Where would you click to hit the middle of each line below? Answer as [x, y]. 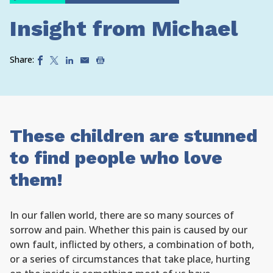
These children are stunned [134, 136]
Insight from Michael [124, 29]
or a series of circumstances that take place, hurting [130, 259]
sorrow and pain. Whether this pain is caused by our [129, 230]
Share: [22, 59]
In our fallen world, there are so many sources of [122, 215]
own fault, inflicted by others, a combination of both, [132, 244]
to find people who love [116, 158]
